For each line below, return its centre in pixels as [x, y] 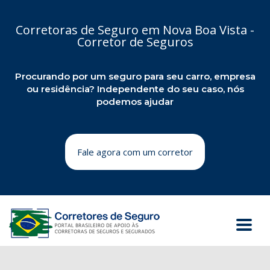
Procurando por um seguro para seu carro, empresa [135, 76]
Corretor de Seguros [135, 42]
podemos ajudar [135, 102]
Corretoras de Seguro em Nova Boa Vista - [135, 30]
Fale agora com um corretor [135, 152]
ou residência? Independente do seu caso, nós [135, 89]
